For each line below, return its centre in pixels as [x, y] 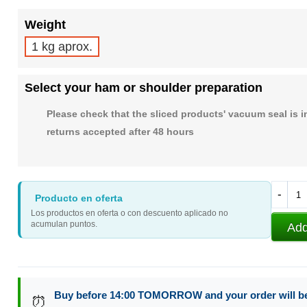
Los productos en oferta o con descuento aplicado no [129, 213]
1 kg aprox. [62, 47]
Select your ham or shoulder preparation [143, 88]
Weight [45, 25]
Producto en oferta [78, 198]
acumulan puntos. [64, 224]
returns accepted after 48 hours [120, 132]
